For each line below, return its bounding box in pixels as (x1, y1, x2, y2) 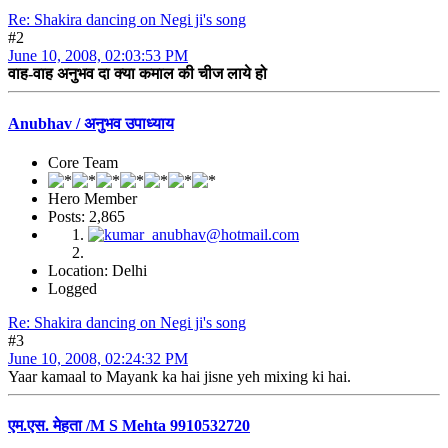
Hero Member (48, 189, 137, 207)
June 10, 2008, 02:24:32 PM (8, 349, 188, 367)
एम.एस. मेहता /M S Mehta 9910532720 (8, 417, 250, 435)
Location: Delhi (48, 261, 147, 279)
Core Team (48, 153, 118, 171)
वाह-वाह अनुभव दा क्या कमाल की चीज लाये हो (8, 65, 267, 83)
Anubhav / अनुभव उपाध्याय (8, 114, 174, 132)
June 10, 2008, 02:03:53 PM (8, 47, 188, 65)
